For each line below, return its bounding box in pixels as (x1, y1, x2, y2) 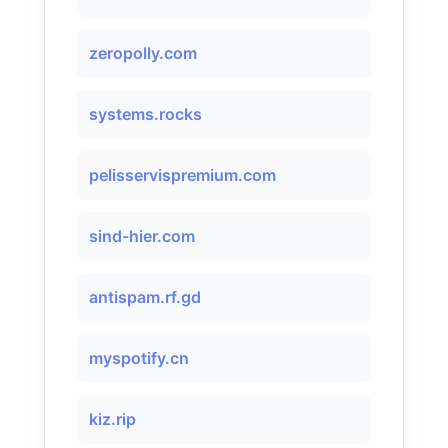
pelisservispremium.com (89, 165, 276, 185)
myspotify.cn (89, 348, 189, 368)
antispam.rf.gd (89, 287, 201, 307)
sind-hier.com (89, 226, 195, 246)
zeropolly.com (89, 43, 197, 63)
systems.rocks (89, 104, 202, 124)
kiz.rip (89, 409, 136, 429)
